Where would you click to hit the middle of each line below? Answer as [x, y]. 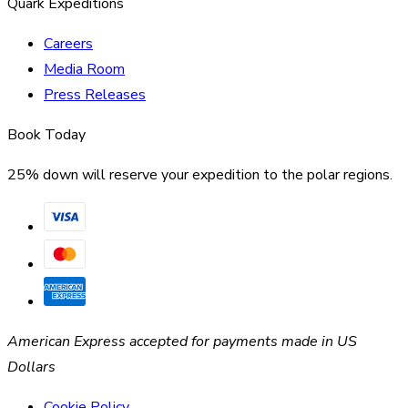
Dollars [31, 367]
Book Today [46, 134]
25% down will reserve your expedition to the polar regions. [200, 174]
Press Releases [95, 94]
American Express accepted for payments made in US [182, 341]
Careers [68, 43]
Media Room [84, 69]
